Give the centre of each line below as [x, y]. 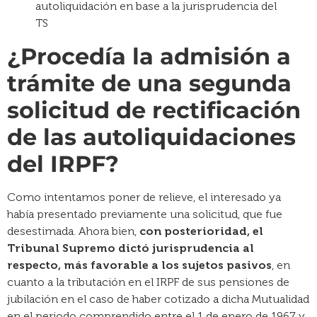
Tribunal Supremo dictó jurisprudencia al [131, 248]
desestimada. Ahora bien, [73, 231]
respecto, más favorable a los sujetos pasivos [139, 265]
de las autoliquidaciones [151, 137]
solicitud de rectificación [154, 110]
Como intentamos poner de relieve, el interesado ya [144, 197]
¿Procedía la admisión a [149, 56]
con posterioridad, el [201, 231]
